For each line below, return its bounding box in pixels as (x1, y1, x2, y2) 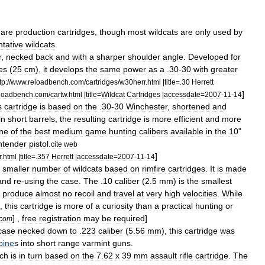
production (15, 27, 55, 37)
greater (211, 64, 238, 74)
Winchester (126, 102, 167, 111)
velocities (183, 189, 217, 198)
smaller (2, 164, 30, 173)
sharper (96, 52, 125, 62)
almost (35, 189, 60, 198)
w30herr (119, 78, 146, 86)
